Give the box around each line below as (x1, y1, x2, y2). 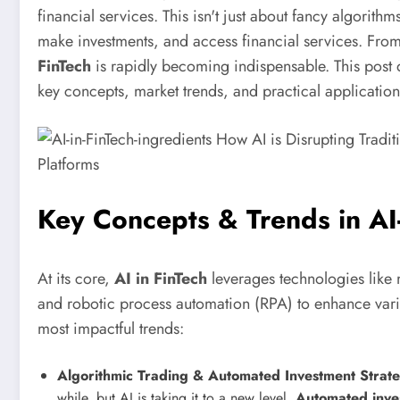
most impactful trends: (37, 317, 184, 341)
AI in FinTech (114, 267, 207, 291)
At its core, (37, 267, 114, 291)
